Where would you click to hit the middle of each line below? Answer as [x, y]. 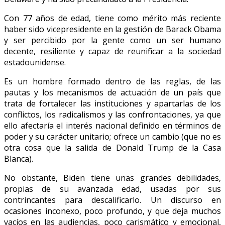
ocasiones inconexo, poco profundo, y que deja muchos [113, 211]
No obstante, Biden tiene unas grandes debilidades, [113, 178]
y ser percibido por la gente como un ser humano [113, 40]
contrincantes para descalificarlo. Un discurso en [113, 200]
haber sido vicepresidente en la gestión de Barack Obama [113, 29]
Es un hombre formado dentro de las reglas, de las [113, 82]
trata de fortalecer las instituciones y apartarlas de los [113, 104]
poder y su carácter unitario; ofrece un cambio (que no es [113, 137]
